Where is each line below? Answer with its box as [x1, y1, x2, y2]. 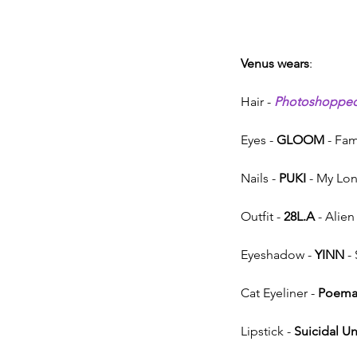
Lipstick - [241, 323, 294, 339]
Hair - [241, 93, 274, 109]
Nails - [241, 170, 279, 186]
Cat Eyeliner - [241, 284, 318, 300]
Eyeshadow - [241, 246, 315, 262]
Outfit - [241, 208, 284, 224]
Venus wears [241, 55, 309, 71]
